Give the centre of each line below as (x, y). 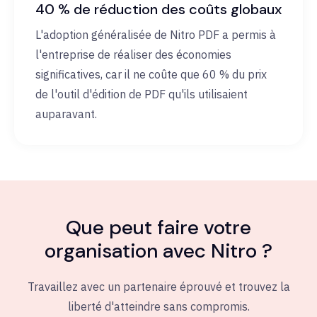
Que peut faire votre (158, 228)
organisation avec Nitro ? (158, 251)
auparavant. (66, 114)
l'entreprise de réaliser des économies (133, 55)
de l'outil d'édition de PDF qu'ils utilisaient (142, 94)
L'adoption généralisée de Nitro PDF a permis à (156, 35)
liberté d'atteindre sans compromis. (158, 307)
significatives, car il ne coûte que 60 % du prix (151, 75)
